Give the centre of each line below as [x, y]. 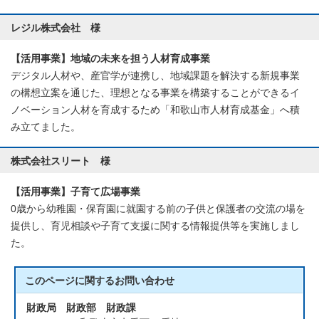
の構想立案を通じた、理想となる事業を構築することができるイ [155, 93]
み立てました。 [46, 127]
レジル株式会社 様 [56, 28]
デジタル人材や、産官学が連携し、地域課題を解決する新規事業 [155, 76]
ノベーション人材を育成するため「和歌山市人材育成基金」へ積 [155, 110]
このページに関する [70, 281]
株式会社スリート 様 [61, 161]
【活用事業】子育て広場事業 [75, 192]
